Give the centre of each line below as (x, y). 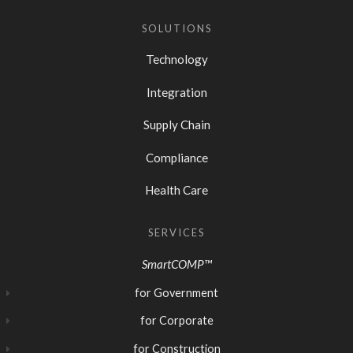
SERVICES (176, 233)
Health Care (176, 190)
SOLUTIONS (176, 28)
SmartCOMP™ (176, 264)
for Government (176, 292)
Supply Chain (176, 125)
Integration (176, 92)
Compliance (176, 157)
